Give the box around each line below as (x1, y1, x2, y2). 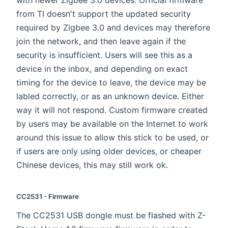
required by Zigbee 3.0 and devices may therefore (16, 22, 210, 33)
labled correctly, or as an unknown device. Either (16, 91, 204, 102)
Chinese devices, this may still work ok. (16, 160, 168, 170)
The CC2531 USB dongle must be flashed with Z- (16, 210, 206, 221)
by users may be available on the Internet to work (16, 119, 208, 129)
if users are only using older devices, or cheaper (16, 146, 202, 157)
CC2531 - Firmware (16, 192, 79, 201)
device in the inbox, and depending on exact (16, 64, 188, 74)
